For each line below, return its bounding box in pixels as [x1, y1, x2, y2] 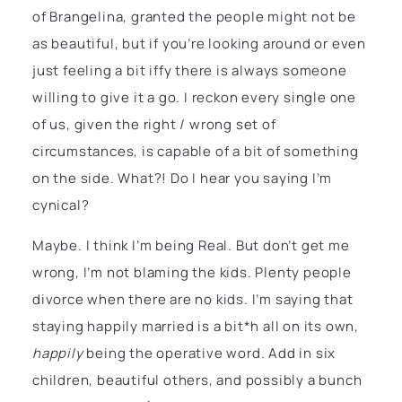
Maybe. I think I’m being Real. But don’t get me [32, 235, 350, 255]
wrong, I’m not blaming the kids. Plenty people [32, 262, 352, 282]
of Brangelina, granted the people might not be [32, 7, 356, 27]
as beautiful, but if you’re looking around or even [32, 34, 366, 54]
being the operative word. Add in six [83, 343, 336, 363]
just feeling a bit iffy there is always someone [32, 61, 347, 81]
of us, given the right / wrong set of [32, 115, 276, 135]
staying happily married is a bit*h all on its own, [32, 316, 359, 336]
